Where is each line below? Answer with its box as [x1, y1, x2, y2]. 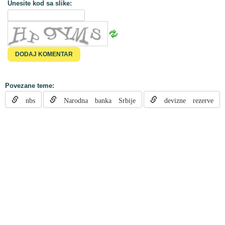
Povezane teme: [5, 82, 54, 89]
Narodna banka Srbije [57, 95, 136, 103]
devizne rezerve [157, 95, 213, 103]
